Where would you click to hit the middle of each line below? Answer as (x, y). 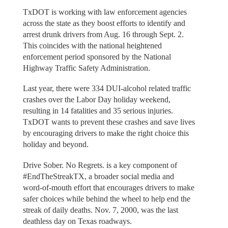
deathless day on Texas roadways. (77, 221)
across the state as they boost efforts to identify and (104, 23)
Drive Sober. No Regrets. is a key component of (100, 165)
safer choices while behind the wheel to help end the (106, 198)
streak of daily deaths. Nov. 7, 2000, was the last (100, 210)
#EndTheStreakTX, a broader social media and (98, 176)
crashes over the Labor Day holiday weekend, (96, 100)
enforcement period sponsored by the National (97, 56)
